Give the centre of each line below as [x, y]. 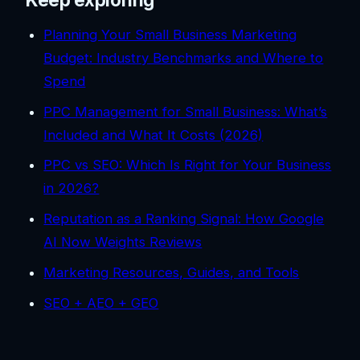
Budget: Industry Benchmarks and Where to [184, 57]
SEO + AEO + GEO [101, 303]
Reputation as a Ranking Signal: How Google [184, 219]
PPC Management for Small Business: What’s [186, 111]
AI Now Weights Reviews [123, 242]
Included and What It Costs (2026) [153, 135]
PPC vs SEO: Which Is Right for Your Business [188, 165]
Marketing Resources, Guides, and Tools [172, 273]
